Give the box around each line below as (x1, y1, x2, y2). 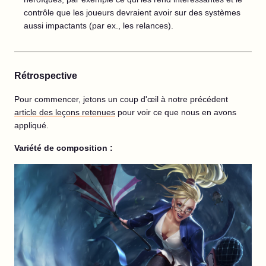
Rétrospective (14, 71, 77, 81)
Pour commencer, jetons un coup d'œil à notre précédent (14, 94, 228, 104)
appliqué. (14, 121, 49, 130)
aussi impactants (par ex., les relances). (24, 21, 173, 30)
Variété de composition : (14, 143, 113, 153)
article (14, 107, 37, 117)
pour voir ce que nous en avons (115, 107, 236, 117)
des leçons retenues (37, 107, 115, 117)
